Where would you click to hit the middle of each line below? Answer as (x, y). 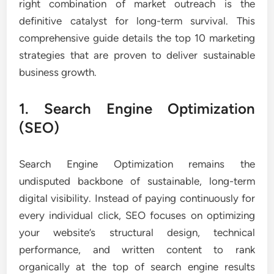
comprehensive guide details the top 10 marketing (137, 38)
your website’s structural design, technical (137, 232)
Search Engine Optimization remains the (137, 164)
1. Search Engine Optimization (137, 109)
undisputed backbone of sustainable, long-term (137, 181)
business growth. (58, 72)
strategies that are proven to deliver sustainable (137, 55)
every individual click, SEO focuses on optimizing (137, 215)
